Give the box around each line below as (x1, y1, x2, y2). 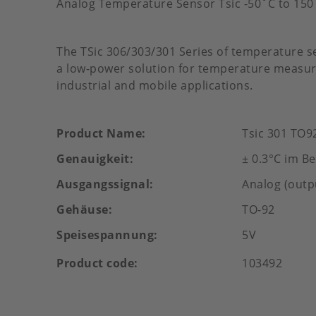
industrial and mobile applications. (56, 78, 253, 93)
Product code (56, 255, 134, 271)
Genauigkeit (56, 151, 130, 166)
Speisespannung (56, 227, 154, 243)
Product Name (56, 126, 142, 141)
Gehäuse (56, 202, 109, 217)
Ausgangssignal (56, 176, 150, 192)
